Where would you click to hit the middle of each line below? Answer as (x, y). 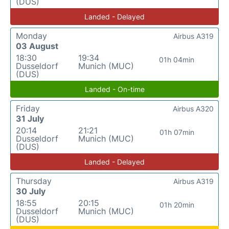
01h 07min (177, 132)
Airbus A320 (193, 109)
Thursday (34, 181)
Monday (31, 36)
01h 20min (177, 205)
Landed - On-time (114, 89)
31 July (30, 119)
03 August (37, 46)
